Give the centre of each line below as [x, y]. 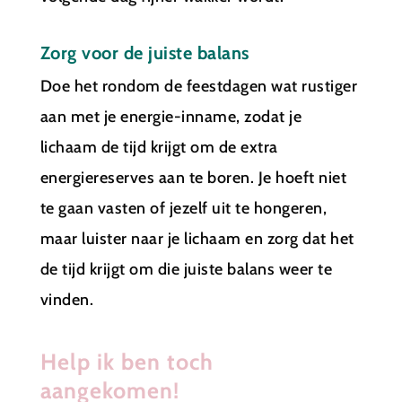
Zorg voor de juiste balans [144, 52]
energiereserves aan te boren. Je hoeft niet [193, 177]
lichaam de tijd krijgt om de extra [159, 147]
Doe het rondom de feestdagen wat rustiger [199, 86]
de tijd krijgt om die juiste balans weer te [186, 269]
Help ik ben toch [127, 361]
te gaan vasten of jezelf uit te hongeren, [184, 208]
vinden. [67, 299]
